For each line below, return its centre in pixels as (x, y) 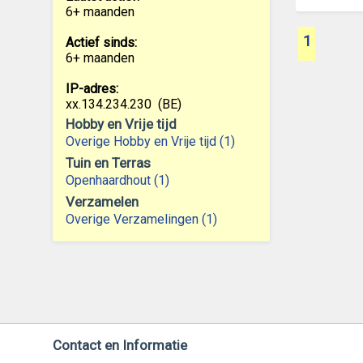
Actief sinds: (101, 43)
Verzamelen (102, 202)
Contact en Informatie (120, 345)
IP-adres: (92, 89)
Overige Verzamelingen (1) (141, 219)
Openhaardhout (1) (117, 180)
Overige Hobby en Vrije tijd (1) (150, 141)
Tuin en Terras (108, 163)
